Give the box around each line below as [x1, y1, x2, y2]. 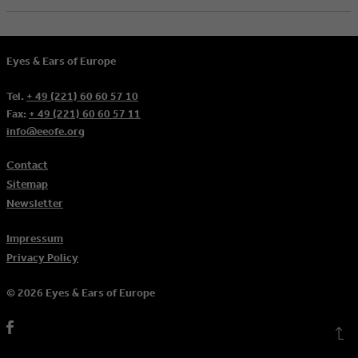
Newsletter [6, 195, 63, 210]
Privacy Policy [6, 249, 78, 265]
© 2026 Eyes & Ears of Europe [6, 284, 155, 300]
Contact [6, 157, 48, 172]
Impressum [6, 230, 63, 245]
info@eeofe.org [6, 123, 85, 138]
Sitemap [6, 176, 48, 191]
